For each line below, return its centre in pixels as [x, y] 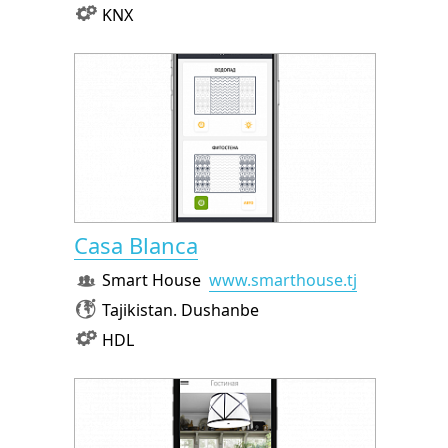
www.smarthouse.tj [283, 280]
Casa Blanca [136, 245]
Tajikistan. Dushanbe [180, 310]
